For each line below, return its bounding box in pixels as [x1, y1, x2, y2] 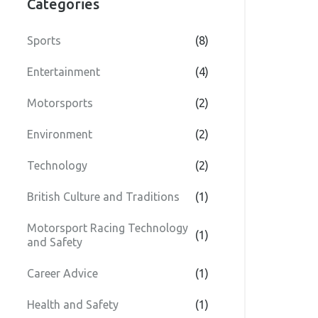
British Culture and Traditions [27, 190, 180, 203]
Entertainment [27, 65, 100, 78]
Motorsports [27, 97, 93, 109]
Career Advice [27, 267, 98, 280]
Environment [27, 128, 92, 141]
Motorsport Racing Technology [27, 221, 188, 234]
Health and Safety [27, 298, 119, 311]
